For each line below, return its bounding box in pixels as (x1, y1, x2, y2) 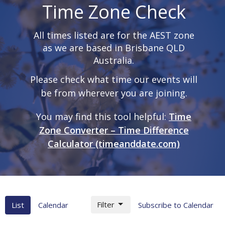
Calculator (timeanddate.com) (48, 137, 180, 150)
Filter (97, 199, 115, 209)
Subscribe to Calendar (138, 199, 213, 210)
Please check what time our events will (30, 73, 197, 85)
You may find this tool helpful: (36, 110, 169, 123)
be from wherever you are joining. (40, 86, 187, 99)
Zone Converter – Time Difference (39, 124, 189, 136)
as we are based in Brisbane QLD (43, 42, 185, 54)
